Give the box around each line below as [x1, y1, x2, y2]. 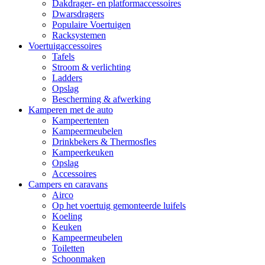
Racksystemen [52, 30, 106, 41]
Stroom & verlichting [52, 62, 131, 73]
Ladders [52, 73, 82, 83]
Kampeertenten [52, 115, 109, 126]
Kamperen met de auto [28, 105, 113, 115]
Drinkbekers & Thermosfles [52, 137, 156, 147]
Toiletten [52, 243, 85, 254]
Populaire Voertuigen [52, 20, 131, 30]
